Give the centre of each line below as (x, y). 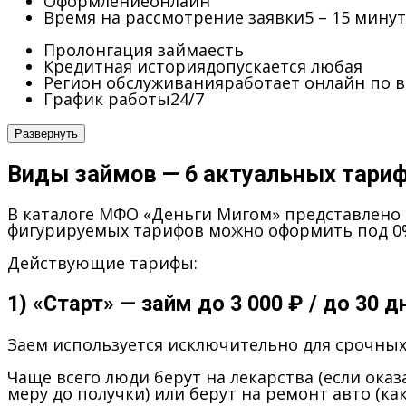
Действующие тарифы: (102, 263)
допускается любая (284, 67)
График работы (107, 99)
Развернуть (46, 134)
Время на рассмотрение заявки (174, 18)
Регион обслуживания (134, 83)
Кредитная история (125, 67)
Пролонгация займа (126, 50)
